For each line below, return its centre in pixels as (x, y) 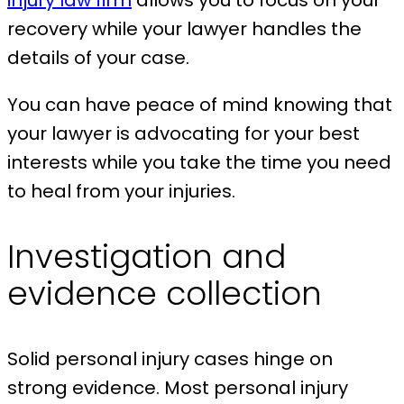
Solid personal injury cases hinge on (170, 359)
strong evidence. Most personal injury (178, 388)
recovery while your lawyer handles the (184, 29)
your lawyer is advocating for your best (184, 134)
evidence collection (165, 294)
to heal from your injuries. (124, 192)
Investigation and (147, 257)
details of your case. (101, 58)
